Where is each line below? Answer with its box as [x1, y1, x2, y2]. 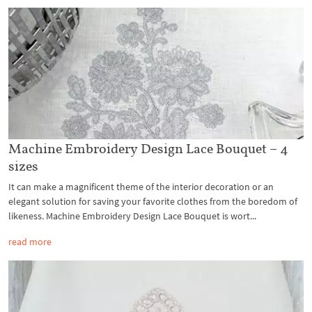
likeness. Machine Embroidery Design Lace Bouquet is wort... [8, 209, 256, 222]
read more [8, 235, 52, 248]
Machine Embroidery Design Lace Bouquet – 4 [8, 139, 288, 157]
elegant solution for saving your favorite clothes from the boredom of [8, 194, 297, 208]
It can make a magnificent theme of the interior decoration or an [8, 180, 274, 193]
